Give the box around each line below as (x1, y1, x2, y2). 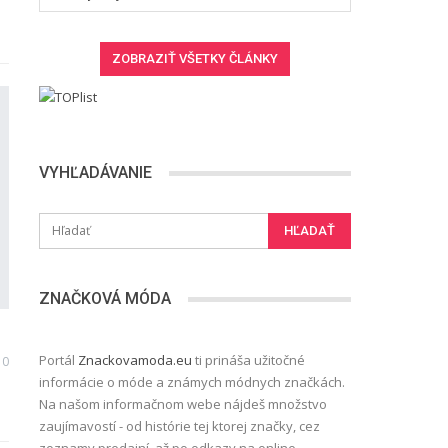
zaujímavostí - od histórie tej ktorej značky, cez (38, 417, 320, 436)
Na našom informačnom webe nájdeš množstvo (38, 395, 327, 414)
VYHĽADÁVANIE (38, 163, 152, 183)
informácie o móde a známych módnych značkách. (38, 373, 345, 392)
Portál (38, 351, 78, 370)
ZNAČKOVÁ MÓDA (38, 289, 171, 309)
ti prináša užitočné (191, 351, 305, 370)
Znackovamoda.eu (77, 351, 192, 370)
